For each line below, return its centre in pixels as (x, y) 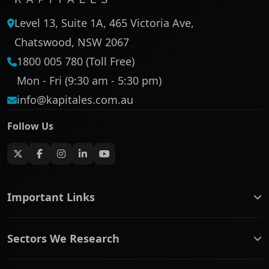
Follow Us (30, 126)
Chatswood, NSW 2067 (72, 42)
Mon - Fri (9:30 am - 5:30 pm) (89, 80)
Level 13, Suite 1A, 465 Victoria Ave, (104, 23)
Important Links (51, 197)
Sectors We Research (63, 238)
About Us (36, 255)
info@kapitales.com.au (75, 100)
